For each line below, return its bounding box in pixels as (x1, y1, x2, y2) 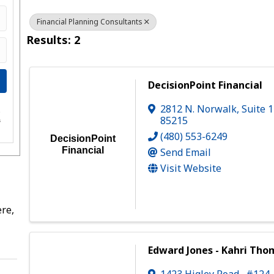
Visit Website (160, 161, 222, 175)
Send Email (160, 145, 212, 159)
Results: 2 (26, 32, 81, 47)
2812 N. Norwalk (160, 102, 237, 116)
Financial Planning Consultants (37, 16, 143, 27)
